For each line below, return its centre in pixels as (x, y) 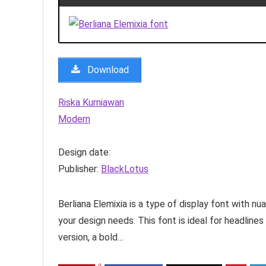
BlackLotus (125, 169)
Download (107, 70)
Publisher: (80, 169)
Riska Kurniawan (91, 103)
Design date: (84, 153)
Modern (74, 119)
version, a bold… (91, 237)
